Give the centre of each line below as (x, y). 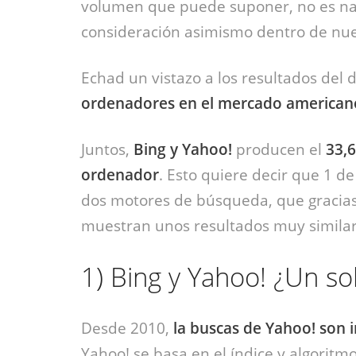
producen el (279, 149)
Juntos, (105, 149)
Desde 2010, (125, 328)
